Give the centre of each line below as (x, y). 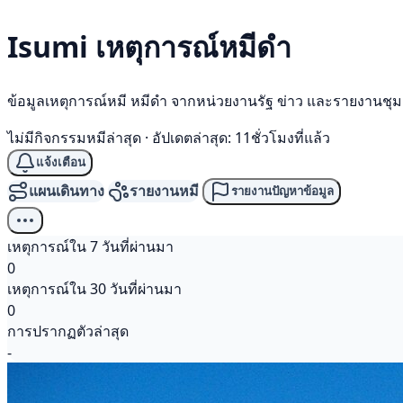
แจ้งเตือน (61, 163)
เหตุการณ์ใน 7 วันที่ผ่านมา (90, 246)
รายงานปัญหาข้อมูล (282, 192)
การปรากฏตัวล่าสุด (68, 331)
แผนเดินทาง (67, 191)
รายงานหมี (164, 191)
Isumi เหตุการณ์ (113, 47)
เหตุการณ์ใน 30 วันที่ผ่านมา (94, 288)
